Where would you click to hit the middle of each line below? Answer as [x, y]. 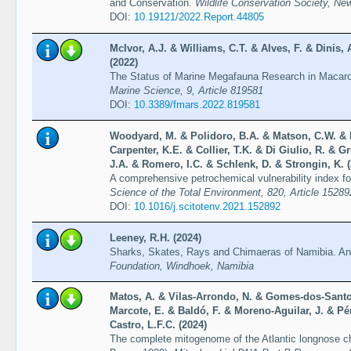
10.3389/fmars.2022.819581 [197, 104]
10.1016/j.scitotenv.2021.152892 [207, 206]
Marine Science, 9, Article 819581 [186, 90]
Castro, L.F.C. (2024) [158, 325]
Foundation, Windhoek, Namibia [181, 266]
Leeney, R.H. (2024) [155, 237]
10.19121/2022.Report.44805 [199, 17]
